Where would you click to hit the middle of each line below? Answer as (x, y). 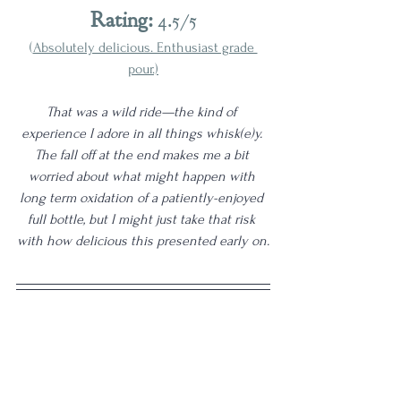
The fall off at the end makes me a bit (143, 155)
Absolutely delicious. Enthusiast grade (145, 48)
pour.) (143, 69)
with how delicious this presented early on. (143, 241)
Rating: (121, 20)
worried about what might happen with (143, 177)
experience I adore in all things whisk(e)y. (143, 134)
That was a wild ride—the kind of (143, 112)
